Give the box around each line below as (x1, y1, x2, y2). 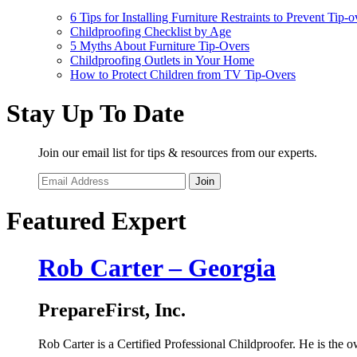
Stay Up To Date (6, 99, 184, 128)
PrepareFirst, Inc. (38, 299, 186, 320)
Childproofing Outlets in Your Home (70, 53, 254, 67)
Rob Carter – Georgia (38, 253, 276, 282)
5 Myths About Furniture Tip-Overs (70, 38, 249, 53)
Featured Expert (6, 206, 186, 236)
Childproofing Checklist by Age (70, 24, 231, 38)
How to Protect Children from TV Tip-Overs (70, 67, 296, 81)
